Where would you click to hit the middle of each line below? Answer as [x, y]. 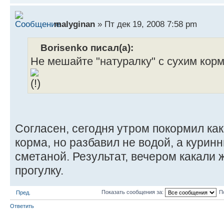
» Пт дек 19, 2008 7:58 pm [146, 24]
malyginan [74, 24]
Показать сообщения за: [133, 192]
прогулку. [39, 171]
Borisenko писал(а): [87, 48]
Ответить [22, 206]
